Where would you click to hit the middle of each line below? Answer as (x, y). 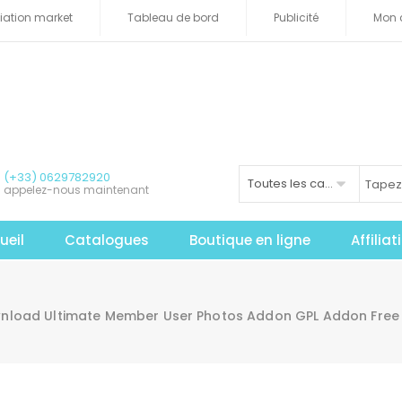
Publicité (296, 17)
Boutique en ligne (250, 240)
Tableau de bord (173, 17)
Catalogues (107, 240)
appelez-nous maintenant (76, 189)
